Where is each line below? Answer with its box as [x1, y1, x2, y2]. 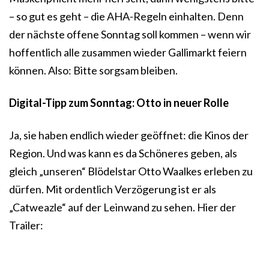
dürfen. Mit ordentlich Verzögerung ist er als [9, 183, 216, 196]
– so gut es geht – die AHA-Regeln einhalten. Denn [9, 10, 244, 23]
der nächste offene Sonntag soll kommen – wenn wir [9, 28, 251, 41]
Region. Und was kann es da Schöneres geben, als [9, 147, 237, 160]
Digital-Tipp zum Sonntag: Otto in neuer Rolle [9, 96, 229, 110]
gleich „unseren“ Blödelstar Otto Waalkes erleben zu [9, 165, 253, 178]
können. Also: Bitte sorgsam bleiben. [9, 64, 178, 77]
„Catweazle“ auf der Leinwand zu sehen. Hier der [9, 201, 236, 214]
